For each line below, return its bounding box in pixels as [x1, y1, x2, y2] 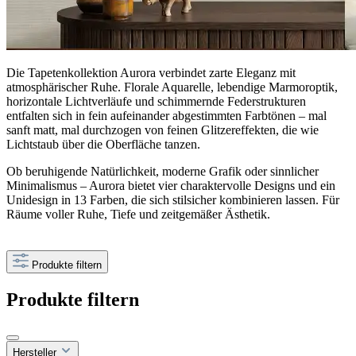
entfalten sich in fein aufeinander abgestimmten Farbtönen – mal [6, 108, 327, 122]
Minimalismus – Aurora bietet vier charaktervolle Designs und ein [6, 178, 335, 192]
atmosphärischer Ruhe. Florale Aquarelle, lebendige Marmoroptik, [6, 79, 338, 94]
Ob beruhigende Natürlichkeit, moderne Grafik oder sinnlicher [6, 164, 319, 178]
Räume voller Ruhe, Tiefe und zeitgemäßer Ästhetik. [6, 207, 270, 221]
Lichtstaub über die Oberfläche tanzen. [6, 137, 200, 151]
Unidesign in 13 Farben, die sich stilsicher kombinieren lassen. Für [6, 192, 339, 207]
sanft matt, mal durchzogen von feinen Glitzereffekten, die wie [6, 122, 319, 137]
